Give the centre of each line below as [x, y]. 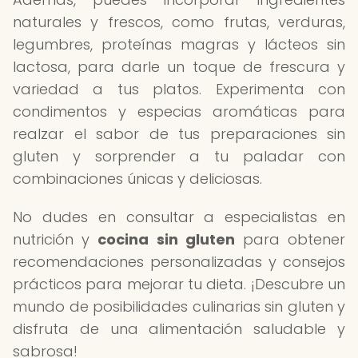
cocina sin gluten [166, 239]
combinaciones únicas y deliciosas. [137, 179]
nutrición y [56, 239]
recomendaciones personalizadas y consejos [179, 262]
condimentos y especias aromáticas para [179, 111]
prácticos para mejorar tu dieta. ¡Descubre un [179, 284]
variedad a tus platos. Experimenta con [179, 89]
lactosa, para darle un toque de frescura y [179, 67]
